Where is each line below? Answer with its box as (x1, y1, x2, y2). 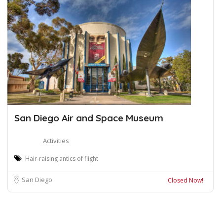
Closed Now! (168, 176, 203, 184)
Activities (43, 136, 69, 145)
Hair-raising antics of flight (25, 154, 98, 163)
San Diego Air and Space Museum (14, 112, 163, 124)
